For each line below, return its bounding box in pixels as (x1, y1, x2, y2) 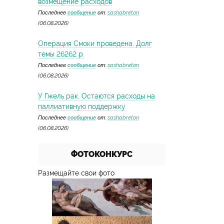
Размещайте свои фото (38, 169, 114, 177)
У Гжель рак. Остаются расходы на (38, 92, 155, 100)
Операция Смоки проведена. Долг (38, 39, 152, 47)
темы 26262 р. (38, 50, 84, 58)
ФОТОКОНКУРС (71, 149, 132, 159)
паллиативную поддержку (38, 102, 125, 110)
